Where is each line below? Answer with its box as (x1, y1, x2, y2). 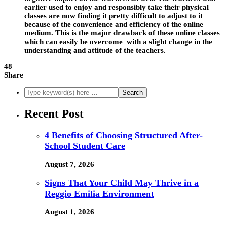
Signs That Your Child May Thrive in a (45, 177, 199, 188)
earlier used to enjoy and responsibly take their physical (24, 3, 209, 12)
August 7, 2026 (45, 160, 94, 169)
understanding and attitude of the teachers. (24, 46, 166, 55)
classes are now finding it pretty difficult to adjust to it (24, 12, 203, 20)
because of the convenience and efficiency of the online (24, 20, 203, 29)
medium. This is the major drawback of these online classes (24, 29, 220, 37)
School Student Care (45, 140, 125, 151)
